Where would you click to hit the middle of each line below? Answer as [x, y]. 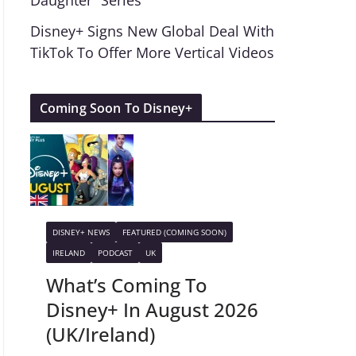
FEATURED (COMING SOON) [174, 232]
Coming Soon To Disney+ [116, 108]
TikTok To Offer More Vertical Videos [152, 52]
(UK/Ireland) [100, 334]
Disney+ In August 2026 [152, 310]
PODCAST [115, 253]
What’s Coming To [126, 285]
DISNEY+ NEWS [81, 232]
